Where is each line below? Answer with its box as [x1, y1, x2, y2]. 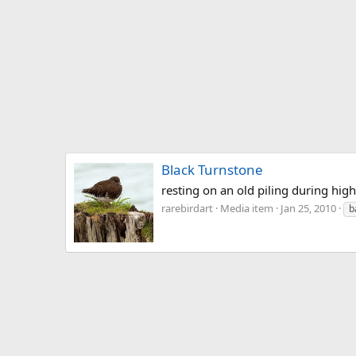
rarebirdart [161, 201, 213, 216]
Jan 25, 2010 [281, 201, 336, 216]
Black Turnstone [161, 160, 263, 179]
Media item [220, 201, 273, 216]
